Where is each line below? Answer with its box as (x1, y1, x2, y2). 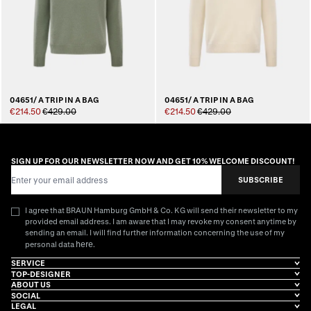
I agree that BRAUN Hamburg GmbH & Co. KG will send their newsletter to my (25, 205, 298, 215)
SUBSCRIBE (238, 174, 283, 184)
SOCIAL (11, 290, 40, 300)
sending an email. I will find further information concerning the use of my (25, 227, 285, 237)
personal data (25, 239, 76, 249)
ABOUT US (11, 280, 51, 289)
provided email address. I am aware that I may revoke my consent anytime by (25, 216, 296, 226)
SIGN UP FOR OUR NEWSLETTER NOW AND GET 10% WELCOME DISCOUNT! (11, 155, 295, 165)
